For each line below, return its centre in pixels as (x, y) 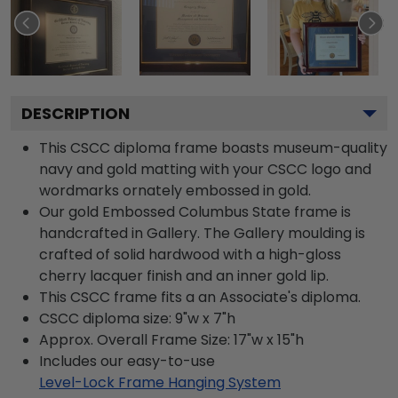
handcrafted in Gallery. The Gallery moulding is (202, 233)
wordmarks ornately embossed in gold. (175, 191)
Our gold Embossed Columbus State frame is (195, 212)
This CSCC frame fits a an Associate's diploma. (200, 297)
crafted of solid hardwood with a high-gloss (190, 255)
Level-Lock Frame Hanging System (160, 382)
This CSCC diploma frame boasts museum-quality (213, 148)
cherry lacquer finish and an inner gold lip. (184, 276)
